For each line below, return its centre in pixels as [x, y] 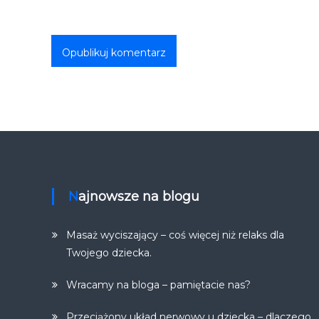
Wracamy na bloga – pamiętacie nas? [159, 285]
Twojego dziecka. [109, 253]
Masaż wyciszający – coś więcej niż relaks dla [176, 235]
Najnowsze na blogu [139, 197]
